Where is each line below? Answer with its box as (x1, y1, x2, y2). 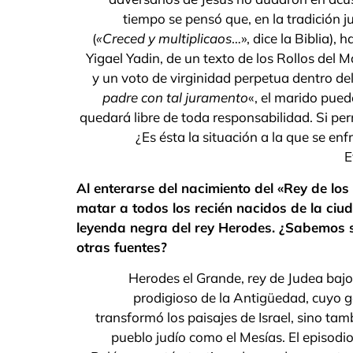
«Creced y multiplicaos (96, 30, 232, 47)
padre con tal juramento (102, 89, 248, 106)
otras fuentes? (76, 238, 167, 255)
